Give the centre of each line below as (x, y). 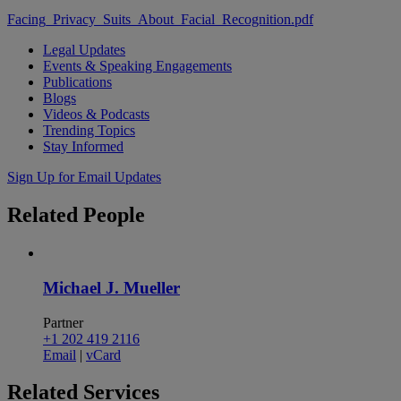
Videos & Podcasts (96, 115)
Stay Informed (83, 147)
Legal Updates (84, 50)
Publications (77, 82)
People (114, 215)
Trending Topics (89, 131)
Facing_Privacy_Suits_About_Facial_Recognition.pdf (160, 20)
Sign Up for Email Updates (84, 177)
